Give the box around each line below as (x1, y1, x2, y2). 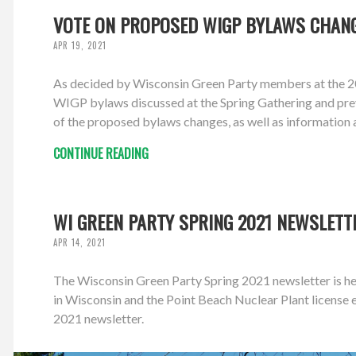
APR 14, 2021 (53, 236, 106, 250)
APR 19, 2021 (53, 39, 107, 52)
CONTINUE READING (53, 144, 149, 164)
